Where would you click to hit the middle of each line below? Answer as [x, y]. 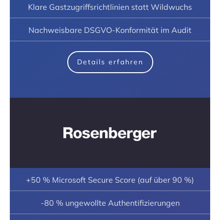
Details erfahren [110, 62]
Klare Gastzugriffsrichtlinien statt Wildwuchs [110, 7]
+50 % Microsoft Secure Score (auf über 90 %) [110, 179]
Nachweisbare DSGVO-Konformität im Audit [110, 30]
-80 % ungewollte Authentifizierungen [110, 203]
